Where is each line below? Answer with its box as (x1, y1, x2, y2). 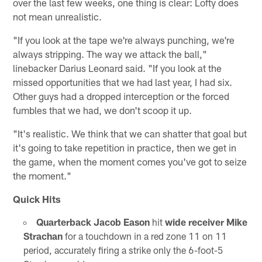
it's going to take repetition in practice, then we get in (13, 142, 237, 154)
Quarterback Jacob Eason (36, 216, 150, 228)
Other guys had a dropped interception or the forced (13, 90, 230, 102)
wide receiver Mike (164, 216, 247, 228)
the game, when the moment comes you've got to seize (13, 156, 247, 168)
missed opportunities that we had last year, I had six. (13, 76, 233, 88)
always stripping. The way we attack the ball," (13, 48, 208, 60)
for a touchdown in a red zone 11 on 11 (62, 230, 227, 242)
